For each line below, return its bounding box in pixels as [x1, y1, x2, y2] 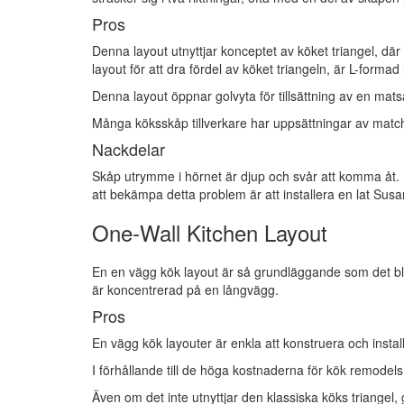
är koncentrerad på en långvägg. [92, 280, 279, 298]
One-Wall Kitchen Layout [92, 216, 327, 248]
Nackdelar [92, 137, 165, 161]
